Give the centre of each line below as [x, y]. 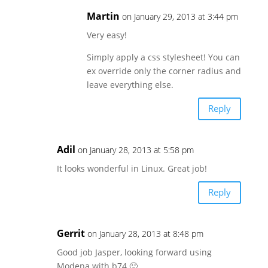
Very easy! [106, 35]
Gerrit [71, 233]
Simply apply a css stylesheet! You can [163, 57]
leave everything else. [130, 84]
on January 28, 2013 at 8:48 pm [145, 233]
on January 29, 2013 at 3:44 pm [180, 16]
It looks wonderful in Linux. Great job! [132, 168]
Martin [103, 16]
